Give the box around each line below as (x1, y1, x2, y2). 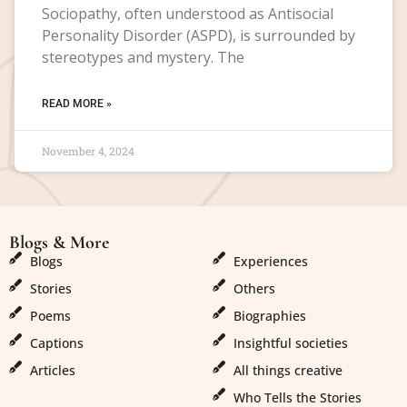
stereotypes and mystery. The (42, 46, 244, 67)
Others (233, 279, 275, 297)
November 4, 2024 (42, 143, 134, 158)
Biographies (233, 306, 306, 324)
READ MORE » (42, 96, 112, 110)
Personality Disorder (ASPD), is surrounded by (42, 25, 355, 45)
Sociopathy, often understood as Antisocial (42, 3, 333, 24)
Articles (29, 361, 75, 379)
